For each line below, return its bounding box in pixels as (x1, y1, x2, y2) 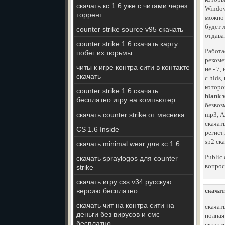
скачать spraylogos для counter (76, 154, 178, 162)
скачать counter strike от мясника (76, 110, 185, 119)
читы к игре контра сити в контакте (76, 63, 190, 71)
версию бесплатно (76, 187, 138, 195)
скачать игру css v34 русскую (76, 178, 172, 186)
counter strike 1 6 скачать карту (76, 40, 178, 48)
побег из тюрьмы (76, 49, 132, 57)
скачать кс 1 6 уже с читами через (76, 2, 187, 10)
